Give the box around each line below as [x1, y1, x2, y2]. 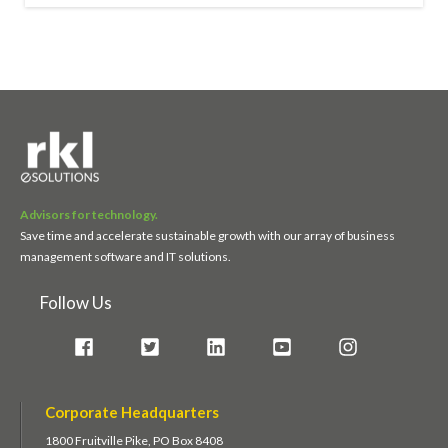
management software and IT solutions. [20, 249, 233, 265]
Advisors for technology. [20, 207, 158, 223]
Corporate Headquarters [45, 403, 219, 422]
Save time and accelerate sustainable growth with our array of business [20, 228, 395, 244]
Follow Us [40, 292, 112, 314]
